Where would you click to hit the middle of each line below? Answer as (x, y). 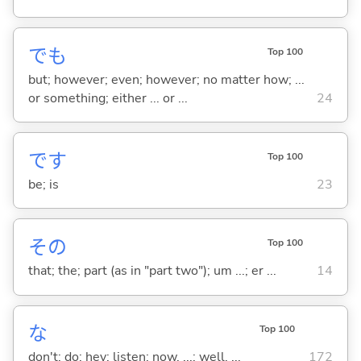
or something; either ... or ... (108, 98)
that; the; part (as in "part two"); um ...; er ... (152, 271)
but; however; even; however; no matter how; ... (166, 79)
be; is (43, 184)
